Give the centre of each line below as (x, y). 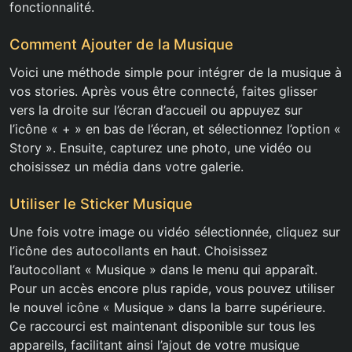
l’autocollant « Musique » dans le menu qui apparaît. (163, 270)
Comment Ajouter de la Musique (121, 44)
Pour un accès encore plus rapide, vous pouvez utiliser (172, 289)
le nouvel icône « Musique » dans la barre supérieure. (167, 308)
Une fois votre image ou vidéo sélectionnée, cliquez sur (175, 232)
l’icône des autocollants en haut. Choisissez (139, 251)
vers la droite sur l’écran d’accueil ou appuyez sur (156, 110)
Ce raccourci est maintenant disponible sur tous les (162, 326)
